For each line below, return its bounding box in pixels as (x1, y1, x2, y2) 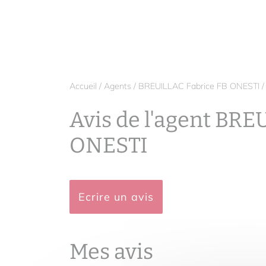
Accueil (69, 81, 97, 91)
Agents (104, 81, 131, 91)
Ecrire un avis (78, 190, 154, 204)
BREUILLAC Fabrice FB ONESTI (138, 81, 259, 91)
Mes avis (69, 239, 153, 265)
